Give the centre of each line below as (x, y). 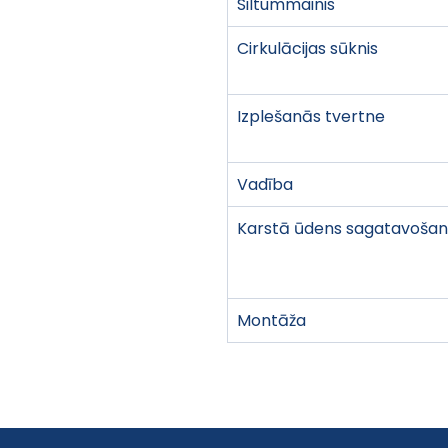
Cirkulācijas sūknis (307, 48)
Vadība (265, 184)
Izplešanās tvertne (311, 116)
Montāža (271, 320)
